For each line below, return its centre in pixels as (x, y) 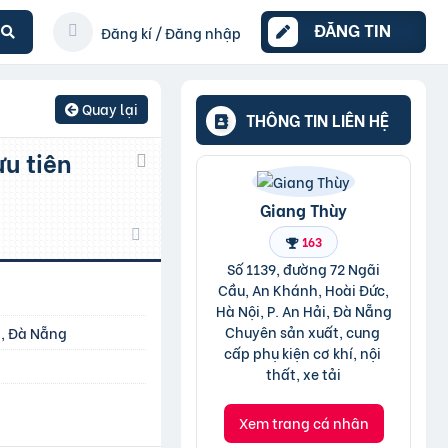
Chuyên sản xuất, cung (302, 331)
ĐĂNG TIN (352, 29)
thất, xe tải (303, 373)
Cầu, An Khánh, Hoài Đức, (303, 289)
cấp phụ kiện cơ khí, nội (302, 352)
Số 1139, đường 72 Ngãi (303, 268)
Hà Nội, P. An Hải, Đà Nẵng (303, 310)
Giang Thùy (303, 209)
